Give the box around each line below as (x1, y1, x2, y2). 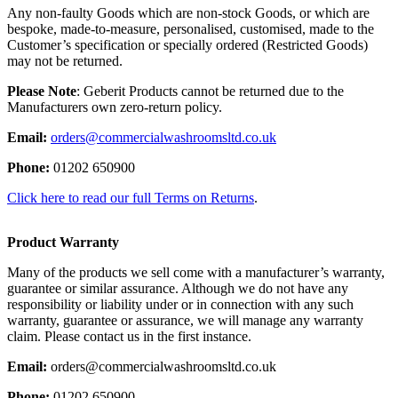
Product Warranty (7, 235, 119, 250)
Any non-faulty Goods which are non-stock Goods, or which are (7, 5, 370, 20)
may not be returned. (7, 53, 123, 68)
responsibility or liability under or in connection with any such (7, 297, 354, 312)
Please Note (7, 84, 76, 99)
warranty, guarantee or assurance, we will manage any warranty (7, 313, 363, 328)
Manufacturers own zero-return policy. (7, 99, 222, 115)
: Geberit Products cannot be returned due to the (76, 84, 344, 99)
